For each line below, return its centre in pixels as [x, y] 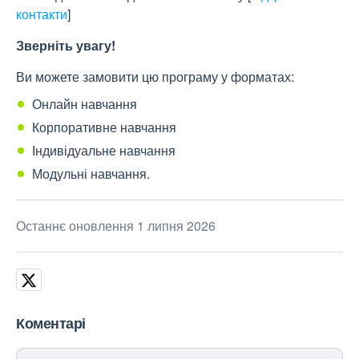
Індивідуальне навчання [104, 151]
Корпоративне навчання [104, 127]
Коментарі [51, 323]
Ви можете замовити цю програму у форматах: [155, 77]
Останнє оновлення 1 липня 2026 [116, 226]
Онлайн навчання [85, 104]
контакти [42, 14]
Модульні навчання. [91, 174]
